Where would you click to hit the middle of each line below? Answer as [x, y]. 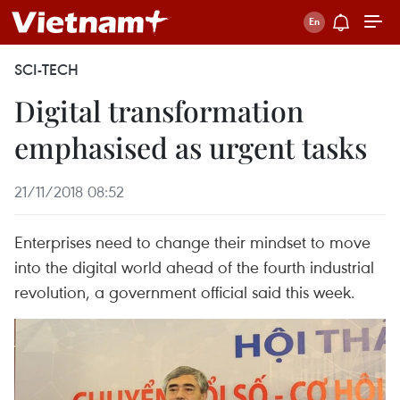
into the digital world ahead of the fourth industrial [194, 267]
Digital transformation [159, 110]
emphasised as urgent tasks [191, 147]
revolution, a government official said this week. [185, 292]
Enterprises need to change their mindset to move [192, 242]
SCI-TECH [46, 70]
